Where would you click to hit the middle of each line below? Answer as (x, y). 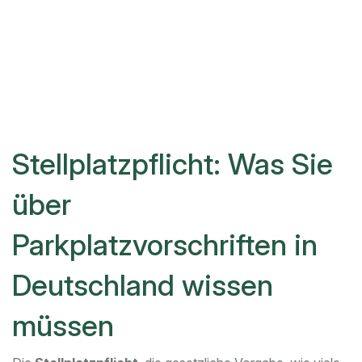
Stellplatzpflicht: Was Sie (173, 164)
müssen (63, 326)
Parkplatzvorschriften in (165, 245)
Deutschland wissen (143, 286)
